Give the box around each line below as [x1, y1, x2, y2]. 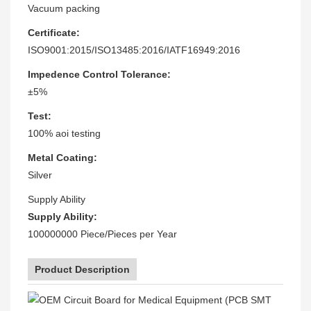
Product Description [35, 263, 130, 275]
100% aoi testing [28, 127, 101, 139]
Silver [28, 169, 52, 180]
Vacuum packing [28, 2, 100, 14]
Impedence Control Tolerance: [28, 68, 171, 80]
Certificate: [28, 26, 80, 38]
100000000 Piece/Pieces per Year [28, 228, 177, 239]
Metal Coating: [28, 151, 97, 163]
